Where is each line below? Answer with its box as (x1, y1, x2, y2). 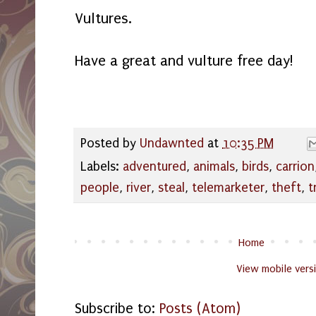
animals (193, 159, 235, 174)
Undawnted (140, 135, 204, 151)
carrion (276, 159, 315, 174)
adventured (123, 159, 186, 174)
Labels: (80, 159, 123, 174)
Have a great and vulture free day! (75, 52, 293, 70)
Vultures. (75, 10, 136, 28)
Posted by (80, 135, 140, 151)
